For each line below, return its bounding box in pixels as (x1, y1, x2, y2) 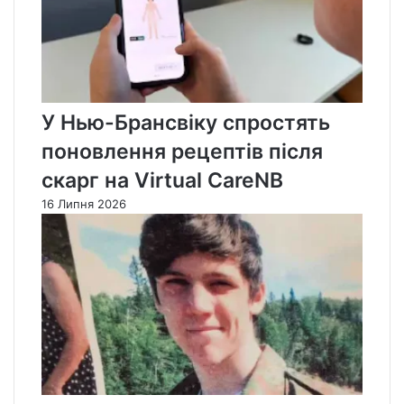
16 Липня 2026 (41, 197, 126, 212)
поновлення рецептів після (41, 139, 323, 165)
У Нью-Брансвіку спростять (41, 110, 330, 136)
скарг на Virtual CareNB (41, 168, 283, 194)
